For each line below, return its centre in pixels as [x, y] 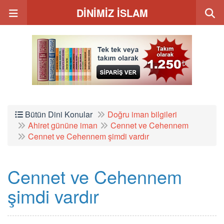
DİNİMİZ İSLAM [112, 13]
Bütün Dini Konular [58, 114]
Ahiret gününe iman [63, 125]
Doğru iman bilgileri [142, 114]
